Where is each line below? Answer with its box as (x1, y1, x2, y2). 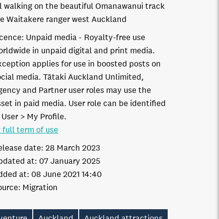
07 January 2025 (39, 156, 101, 166)
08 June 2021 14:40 (31, 169, 102, 179)
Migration (22, 182, 58, 193)
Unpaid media (26, 32, 77, 43)
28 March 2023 (45, 143, 101, 153)
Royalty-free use (84, 32, 146, 43)
